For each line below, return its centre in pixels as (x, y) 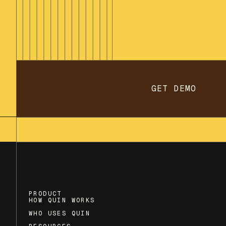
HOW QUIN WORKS (62, 200)
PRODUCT (45, 194)
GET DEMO (174, 89)
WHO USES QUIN (60, 213)
